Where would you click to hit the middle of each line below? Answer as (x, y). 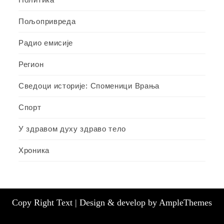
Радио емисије (46, 43)
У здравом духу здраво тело (72, 129)
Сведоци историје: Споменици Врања (89, 86)
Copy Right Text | (46, 203)
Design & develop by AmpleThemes (146, 203)
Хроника (34, 150)
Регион (31, 64)
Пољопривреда (47, 21)
